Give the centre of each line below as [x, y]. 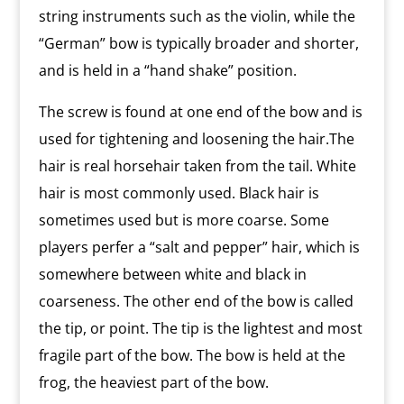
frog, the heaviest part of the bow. [153, 382]
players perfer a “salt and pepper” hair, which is [199, 247]
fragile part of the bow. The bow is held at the [192, 355]
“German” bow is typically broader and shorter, [198, 43]
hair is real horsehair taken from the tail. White [197, 165]
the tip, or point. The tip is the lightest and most [200, 328]
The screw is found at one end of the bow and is [200, 111]
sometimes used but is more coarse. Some [184, 220]
